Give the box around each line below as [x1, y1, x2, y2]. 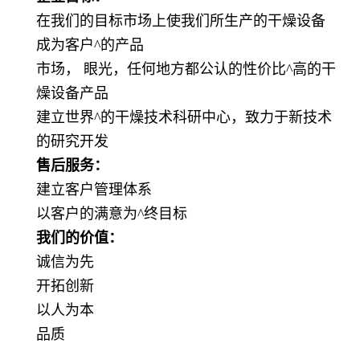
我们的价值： [36, 230, 123, 247]
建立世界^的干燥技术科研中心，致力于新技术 [36, 109, 332, 126]
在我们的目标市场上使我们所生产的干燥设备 [36, 13, 325, 30]
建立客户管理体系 [36, 182, 152, 198]
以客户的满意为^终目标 [36, 206, 187, 223]
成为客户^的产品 [36, 37, 144, 54]
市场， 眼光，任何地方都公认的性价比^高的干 [36, 61, 336, 78]
